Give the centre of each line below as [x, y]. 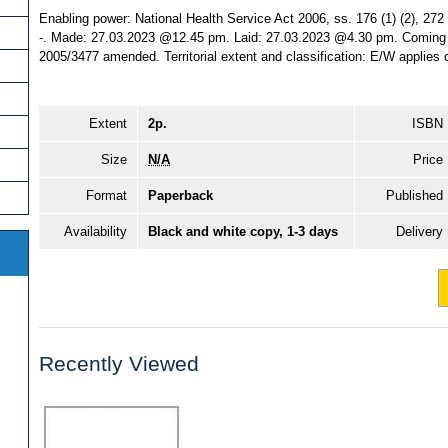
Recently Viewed [119, 364]
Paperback [180, 196]
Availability [95, 232]
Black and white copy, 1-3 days [243, 232]
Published [414, 196]
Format [106, 196]
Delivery [419, 232]
